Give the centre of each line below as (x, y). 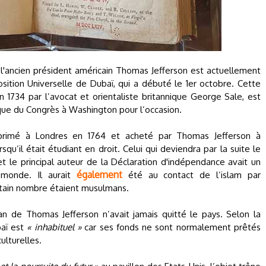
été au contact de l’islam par (191, 175)
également (99, 175)
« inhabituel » (54, 227)
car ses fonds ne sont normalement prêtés (171, 227)
